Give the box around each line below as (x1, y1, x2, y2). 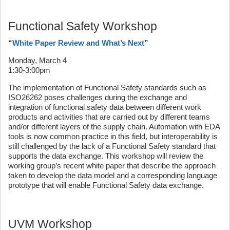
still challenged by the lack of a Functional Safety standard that (8, 142, 216, 150)
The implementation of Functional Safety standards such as (8, 83, 206, 92)
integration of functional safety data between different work (8, 103, 201, 111)
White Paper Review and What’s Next (12, 39, 144, 47)
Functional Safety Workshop (8, 20, 157, 33)
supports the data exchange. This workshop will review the (8, 151, 203, 160)
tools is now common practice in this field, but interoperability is (8, 132, 218, 141)
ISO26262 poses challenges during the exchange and (8, 93, 187, 102)
